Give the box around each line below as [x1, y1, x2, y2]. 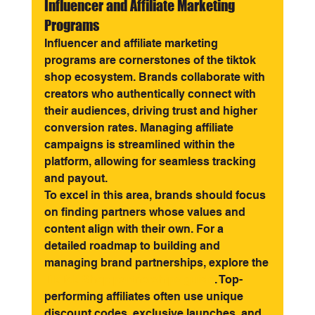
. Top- [214, 273, 243, 287]
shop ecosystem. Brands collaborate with [44, 70, 268, 84]
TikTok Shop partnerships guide [44, 273, 214, 287]
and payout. [44, 172, 108, 186]
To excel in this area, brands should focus [44, 188, 269, 202]
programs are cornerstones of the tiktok [44, 53, 259, 67]
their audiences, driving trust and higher [44, 104, 260, 118]
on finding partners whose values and [44, 205, 248, 219]
